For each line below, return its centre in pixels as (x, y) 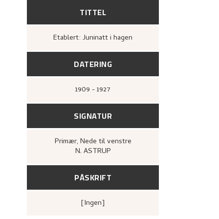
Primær (68, 142)
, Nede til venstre (104, 142)
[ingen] (95, 203)
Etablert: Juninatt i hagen (95, 38)
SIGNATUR (93, 116)
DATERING (93, 64)
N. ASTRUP (93, 152)
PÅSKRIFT (93, 177)
